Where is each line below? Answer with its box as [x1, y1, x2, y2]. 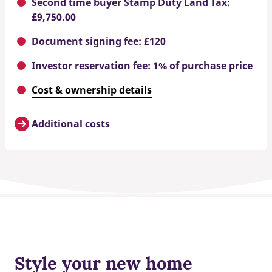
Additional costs [32, 117, 110, 131]
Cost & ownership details [32, 83, 152, 97]
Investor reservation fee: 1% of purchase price [32, 58, 253, 72]
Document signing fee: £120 [32, 34, 166, 48]
